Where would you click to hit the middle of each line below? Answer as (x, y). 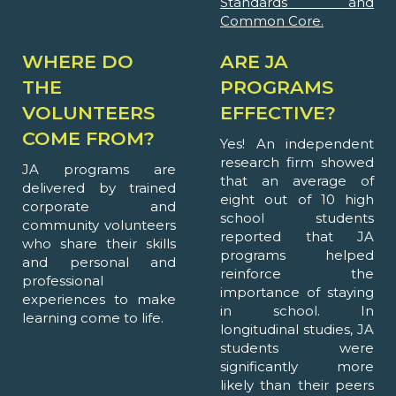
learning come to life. (93, 318)
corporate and (99, 207)
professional (63, 281)
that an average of (297, 181)
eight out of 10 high (297, 200)
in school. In (297, 311)
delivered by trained (99, 188)
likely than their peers (297, 385)
